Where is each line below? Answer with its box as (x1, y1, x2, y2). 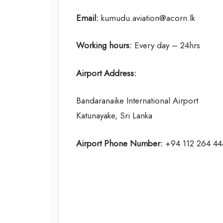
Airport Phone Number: (76, 137, 163, 149)
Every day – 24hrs (132, 39, 200, 52)
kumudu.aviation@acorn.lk (99, 11, 195, 24)
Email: (76, 11, 99, 24)
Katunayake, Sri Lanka (76, 110, 152, 122)
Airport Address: (76, 67, 136, 79)
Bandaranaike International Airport (76, 95, 198, 107)
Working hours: (76, 39, 132, 52)
